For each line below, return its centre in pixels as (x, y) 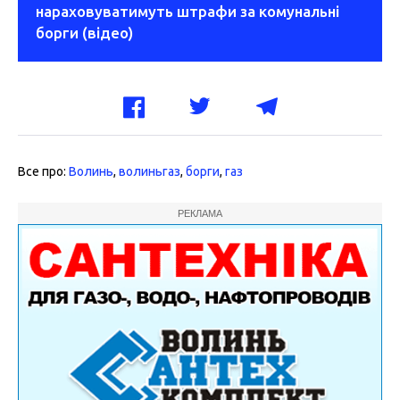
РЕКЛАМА (200, 214)
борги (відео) (84, 33)
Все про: (43, 172)
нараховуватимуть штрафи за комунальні (187, 12)
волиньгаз (150, 172)
